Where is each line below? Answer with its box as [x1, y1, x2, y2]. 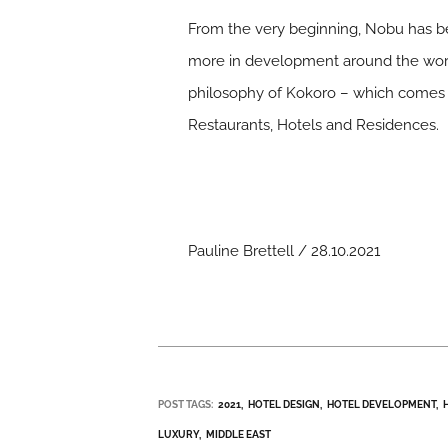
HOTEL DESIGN [248, 399, 321, 411]
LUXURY [158, 429, 200, 441]
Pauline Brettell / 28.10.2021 [188, 242, 381, 261]
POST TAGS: [158, 399, 214, 411]
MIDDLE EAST [206, 429, 272, 441]
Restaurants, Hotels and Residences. [188, 116, 440, 135]
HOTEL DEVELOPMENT [327, 399, 437, 411]
